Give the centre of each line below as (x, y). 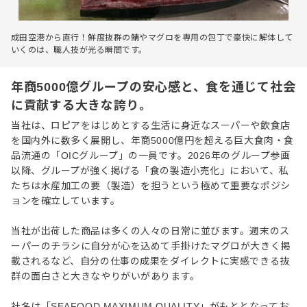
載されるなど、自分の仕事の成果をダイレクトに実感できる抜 (150, 261)
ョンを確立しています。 (66, 201)
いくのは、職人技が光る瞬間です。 (79, 50)
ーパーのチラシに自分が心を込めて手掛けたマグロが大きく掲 (151, 246)
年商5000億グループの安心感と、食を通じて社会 (153, 87)
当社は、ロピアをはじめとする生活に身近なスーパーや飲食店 (151, 125)
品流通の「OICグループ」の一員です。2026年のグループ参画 (151, 156)
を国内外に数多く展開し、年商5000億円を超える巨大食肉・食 (152, 140)
